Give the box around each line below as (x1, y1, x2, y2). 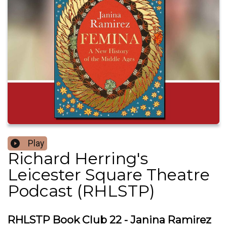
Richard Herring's (8, 148, 148, 169)
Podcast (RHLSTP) (8, 181, 155, 201)
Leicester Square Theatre (8, 165, 210, 185)
